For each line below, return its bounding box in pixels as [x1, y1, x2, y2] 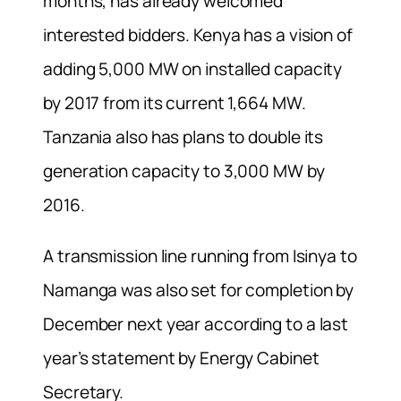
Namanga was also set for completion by [43, 278, 354, 303]
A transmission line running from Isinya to [43, 244, 357, 269]
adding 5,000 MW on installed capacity [43, 57, 343, 81]
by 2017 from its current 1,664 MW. [43, 91, 306, 115]
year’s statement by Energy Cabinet [43, 346, 320, 371]
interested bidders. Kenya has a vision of [43, 23, 353, 47]
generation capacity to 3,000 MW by [43, 159, 325, 183]
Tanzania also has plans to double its [43, 125, 324, 149]
